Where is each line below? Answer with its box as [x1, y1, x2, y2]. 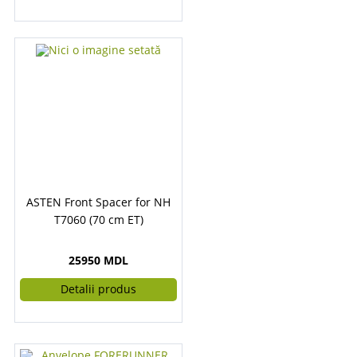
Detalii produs [61, 281, 136, 296]
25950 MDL [69, 253, 128, 268]
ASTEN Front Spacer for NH [26, 194, 171, 210]
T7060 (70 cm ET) [53, 212, 143, 227]
